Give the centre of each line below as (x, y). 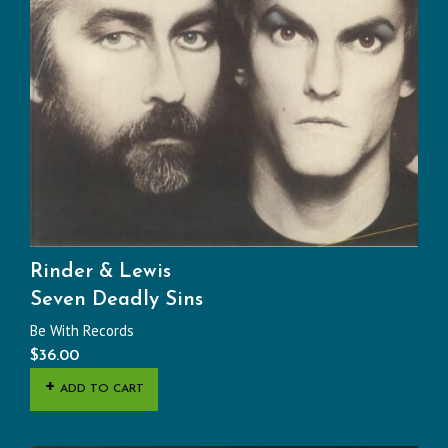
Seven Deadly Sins (116, 300)
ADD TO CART (102, 389)
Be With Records (82, 331)
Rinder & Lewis (100, 272)
